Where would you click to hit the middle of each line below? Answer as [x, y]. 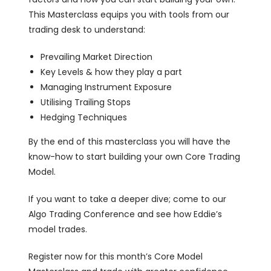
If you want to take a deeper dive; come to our [128, 199]
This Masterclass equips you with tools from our [129, 15]
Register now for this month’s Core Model [116, 257]
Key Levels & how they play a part [112, 72]
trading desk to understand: [87, 30]
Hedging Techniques [84, 118]
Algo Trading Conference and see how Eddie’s [126, 214]
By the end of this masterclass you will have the [130, 142]
